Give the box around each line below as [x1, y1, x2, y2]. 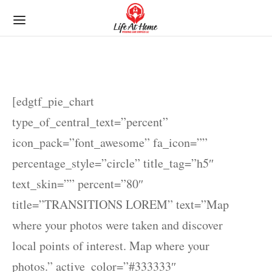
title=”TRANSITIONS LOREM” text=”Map [12, 196, 229, 212]
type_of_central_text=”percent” [12, 114, 168, 130]
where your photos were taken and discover [12, 217, 223, 233]
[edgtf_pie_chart [12, 93, 94, 109]
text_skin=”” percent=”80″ [12, 175, 143, 192]
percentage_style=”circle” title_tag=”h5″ [12, 155, 214, 171]
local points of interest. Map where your [12, 237, 209, 254]
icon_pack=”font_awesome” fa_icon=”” [12, 134, 208, 151]
